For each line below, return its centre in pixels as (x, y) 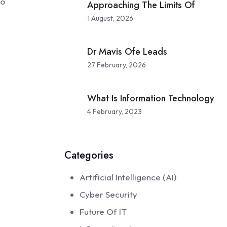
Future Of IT (103, 212)
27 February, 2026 (117, 65)
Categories (89, 155)
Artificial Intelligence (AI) (128, 177)
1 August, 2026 (110, 18)
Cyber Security (109, 194)
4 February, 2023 (115, 111)
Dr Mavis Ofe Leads (127, 52)
